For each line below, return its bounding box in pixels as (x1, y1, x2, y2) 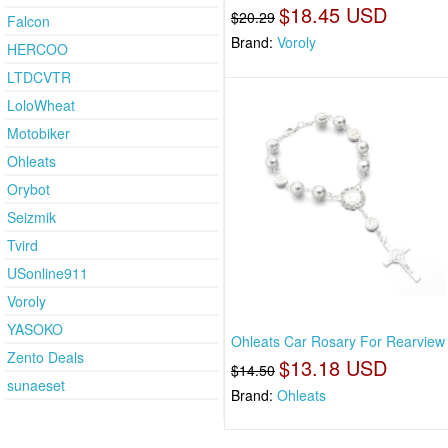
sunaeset (7, 374, 65, 395)
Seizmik (7, 206, 56, 227)
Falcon (7, 10, 50, 31)
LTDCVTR (7, 66, 71, 87)
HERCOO (7, 38, 68, 59)
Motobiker (7, 122, 70, 143)
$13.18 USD (279, 352, 388, 382)
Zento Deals (7, 346, 84, 367)
